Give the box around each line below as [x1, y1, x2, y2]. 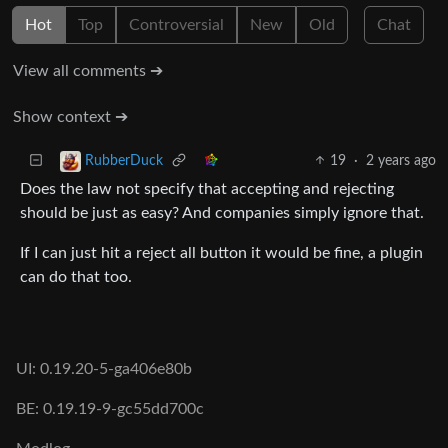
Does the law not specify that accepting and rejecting [20, 180, 394, 197]
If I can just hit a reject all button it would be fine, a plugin [20, 244, 423, 261]
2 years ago [366, 153, 436, 168]
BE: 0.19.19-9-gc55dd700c [16, 401, 204, 417]
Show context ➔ [13, 108, 128, 125]
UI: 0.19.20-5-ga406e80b [16, 361, 192, 377]
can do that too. [20, 268, 132, 285]
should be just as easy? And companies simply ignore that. [20, 204, 424, 221]
